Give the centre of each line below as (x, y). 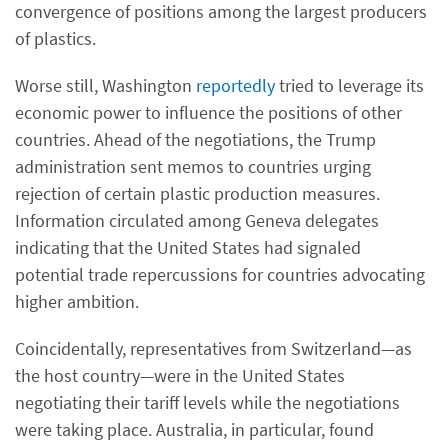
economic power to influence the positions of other (208, 112)
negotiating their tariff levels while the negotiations (207, 402)
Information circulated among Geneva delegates (197, 220)
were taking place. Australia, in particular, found (194, 429)
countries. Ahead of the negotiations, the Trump (195, 139)
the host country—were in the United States (180, 375)
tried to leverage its (349, 85)
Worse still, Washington (105, 85)
